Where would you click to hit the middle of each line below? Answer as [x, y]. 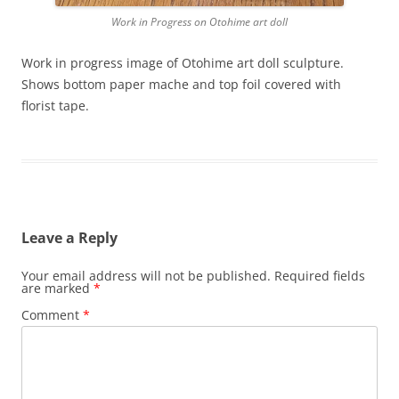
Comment [52, 315]
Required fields [320, 276]
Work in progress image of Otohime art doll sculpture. [183, 63]
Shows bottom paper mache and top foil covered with [181, 85]
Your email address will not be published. [146, 276]
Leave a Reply [69, 238]
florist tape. [55, 106]
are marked [57, 289]
